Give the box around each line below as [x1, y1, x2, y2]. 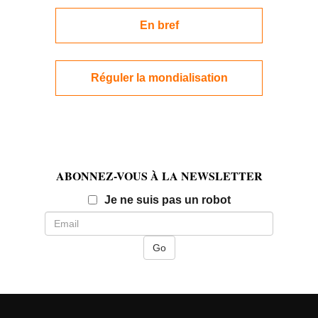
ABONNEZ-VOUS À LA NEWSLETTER [55, 168, 263, 185]
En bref [139, 19, 179, 32]
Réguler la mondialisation [90, 72, 228, 84]
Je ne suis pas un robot [104, 194, 231, 207]
